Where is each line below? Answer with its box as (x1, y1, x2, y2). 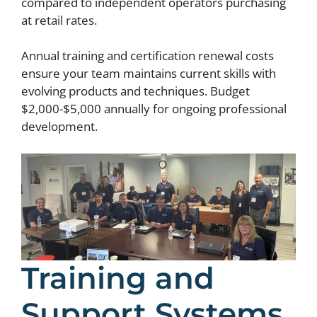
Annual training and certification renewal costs (21, 47, 274, 64)
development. (21, 118, 98, 134)
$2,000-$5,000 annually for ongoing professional (21, 100, 287, 117)
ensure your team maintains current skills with (21, 65, 276, 81)
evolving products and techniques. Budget (21, 83, 250, 99)
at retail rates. (21, 11, 97, 28)
